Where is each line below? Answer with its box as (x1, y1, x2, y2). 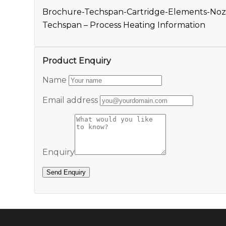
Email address (42, 95, 98, 105)
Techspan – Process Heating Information (42, 20, 206, 30)
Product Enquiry (42, 55, 111, 66)
